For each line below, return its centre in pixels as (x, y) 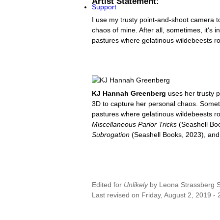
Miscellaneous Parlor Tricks (135, 124)
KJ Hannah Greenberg (129, 93)
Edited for (108, 184)
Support (104, 7)
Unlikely (137, 184)
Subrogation (111, 134)
